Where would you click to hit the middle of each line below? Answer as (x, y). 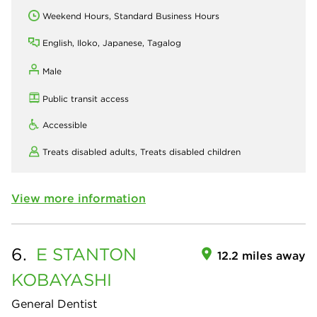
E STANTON (86, 254)
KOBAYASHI (62, 279)
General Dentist (54, 303)
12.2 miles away (261, 255)
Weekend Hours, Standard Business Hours (131, 16)
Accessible (65, 125)
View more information (79, 198)
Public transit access (86, 98)
